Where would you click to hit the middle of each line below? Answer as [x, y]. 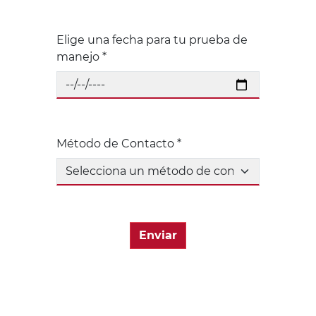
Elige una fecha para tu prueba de [152, 40]
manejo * [81, 57]
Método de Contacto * [119, 144]
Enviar [158, 236]
